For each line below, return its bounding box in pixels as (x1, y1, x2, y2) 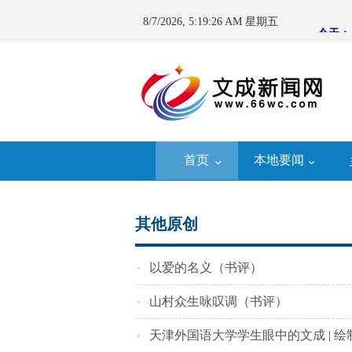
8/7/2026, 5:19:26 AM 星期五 (143, 16, 278, 27)
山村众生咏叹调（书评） (149, 295, 288, 308)
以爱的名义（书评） (149, 261, 262, 274)
